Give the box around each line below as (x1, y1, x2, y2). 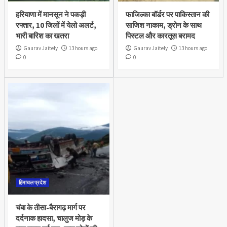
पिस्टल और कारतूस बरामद (125, 30, 195, 41)
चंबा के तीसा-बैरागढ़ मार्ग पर (16, 202, 86, 212)
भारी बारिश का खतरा (16, 30, 69, 41)
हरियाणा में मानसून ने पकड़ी (16, 9, 86, 19)
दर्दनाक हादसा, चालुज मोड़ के (16, 213, 92, 223)
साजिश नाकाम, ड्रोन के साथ (125, 20, 202, 30)
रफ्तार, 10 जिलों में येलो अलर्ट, (16, 20, 96, 30)
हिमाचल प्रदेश (19, 178, 46, 186)
